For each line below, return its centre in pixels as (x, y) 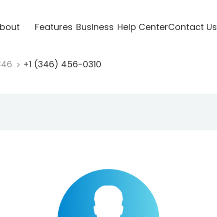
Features (54, 27)
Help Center (142, 27)
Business (95, 27)
